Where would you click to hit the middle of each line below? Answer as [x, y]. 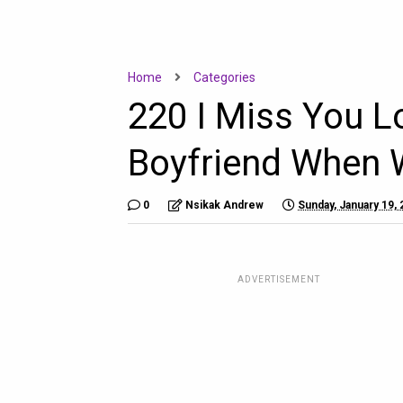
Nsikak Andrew [224, 205]
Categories [224, 77]
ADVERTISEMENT [279, 279]
